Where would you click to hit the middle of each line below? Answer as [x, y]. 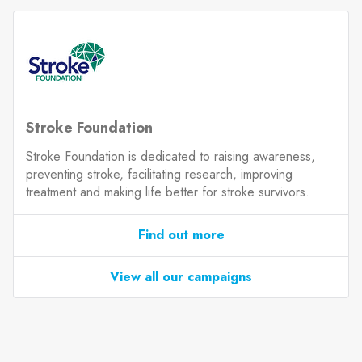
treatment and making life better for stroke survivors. [168, 192]
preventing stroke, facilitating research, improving [159, 175]
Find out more [181, 235]
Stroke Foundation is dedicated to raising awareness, [170, 157]
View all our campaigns [181, 277]
